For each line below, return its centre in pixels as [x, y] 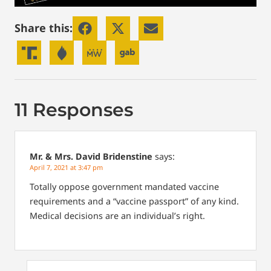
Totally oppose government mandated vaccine [124, 186]
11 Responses [74, 110]
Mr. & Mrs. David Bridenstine [91, 157]
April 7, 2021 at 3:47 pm [66, 168]
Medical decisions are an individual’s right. [117, 215]
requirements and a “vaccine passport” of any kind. [134, 201]
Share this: [44, 28]
